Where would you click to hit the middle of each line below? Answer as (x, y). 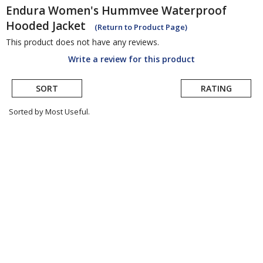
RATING (216, 89)
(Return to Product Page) (141, 27)
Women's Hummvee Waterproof (137, 11)
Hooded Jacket (46, 26)
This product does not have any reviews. (82, 42)
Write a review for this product (131, 59)
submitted (36, 149)
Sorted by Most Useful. (49, 112)
